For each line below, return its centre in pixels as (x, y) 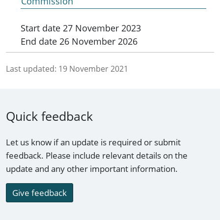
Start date (41, 28)
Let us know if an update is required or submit (93, 142)
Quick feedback (49, 116)
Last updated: (31, 69)
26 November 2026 (97, 41)
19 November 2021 (93, 69)
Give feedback (40, 193)
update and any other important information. (92, 169)
